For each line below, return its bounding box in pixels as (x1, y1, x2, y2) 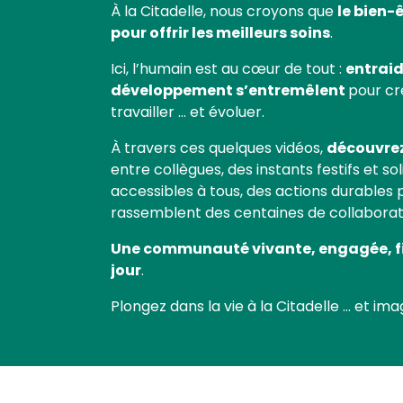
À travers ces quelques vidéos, (111, 137, 327, 161)
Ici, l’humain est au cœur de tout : (111, 58, 345, 82)
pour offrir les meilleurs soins (111, 21, 330, 47)
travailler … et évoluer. (111, 101, 264, 125)
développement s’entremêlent (111, 78, 348, 104)
